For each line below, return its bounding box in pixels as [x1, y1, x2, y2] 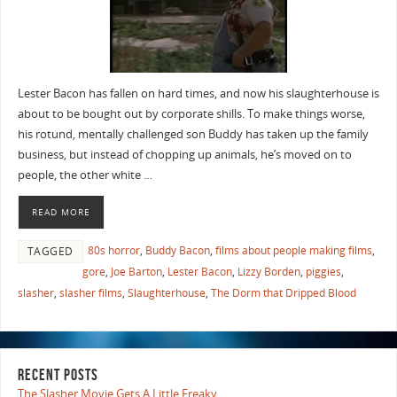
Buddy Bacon [144, 242, 210, 258]
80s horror [87, 242, 140, 258]
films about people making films [214, 242, 372, 258]
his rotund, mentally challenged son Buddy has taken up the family [17, 127, 369, 143]
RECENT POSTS [17, 366, 98, 385]
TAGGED [27, 243, 74, 259]
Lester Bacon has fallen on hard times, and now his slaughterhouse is [17, 86, 379, 102]
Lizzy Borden [237, 263, 300, 279]
